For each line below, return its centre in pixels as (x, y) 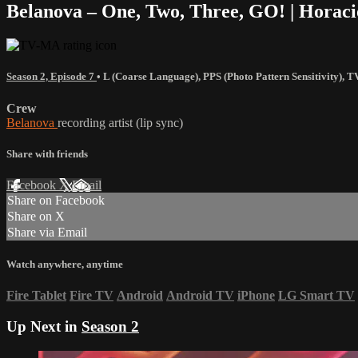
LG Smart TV (316, 296)
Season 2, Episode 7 (52, 77)
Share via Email (47, 232)
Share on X (36, 216)
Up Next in (44, 326)
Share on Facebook (56, 200)
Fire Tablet (36, 296)
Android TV (200, 296)
